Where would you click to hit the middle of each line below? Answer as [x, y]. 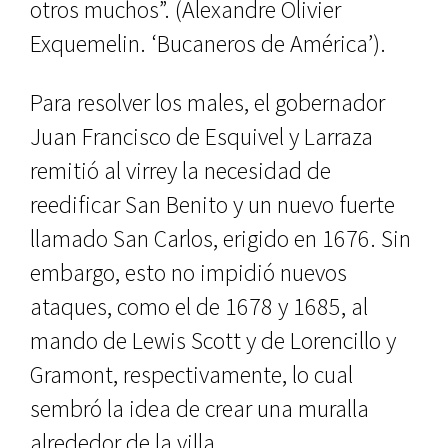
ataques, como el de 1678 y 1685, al [199, 306]
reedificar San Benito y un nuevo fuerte [212, 204]
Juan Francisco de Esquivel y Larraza [201, 136]
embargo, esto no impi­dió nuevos [188, 272]
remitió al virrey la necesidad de [180, 170]
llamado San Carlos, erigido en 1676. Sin [220, 238]
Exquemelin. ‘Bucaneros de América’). [208, 43]
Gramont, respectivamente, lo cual [191, 374]
